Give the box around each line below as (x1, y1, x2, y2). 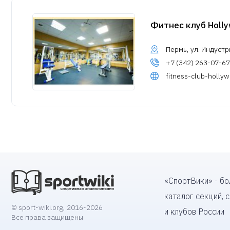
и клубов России (164, 206, 224, 217)
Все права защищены (11, 213, 83, 222)
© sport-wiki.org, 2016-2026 (11, 203, 103, 213)
